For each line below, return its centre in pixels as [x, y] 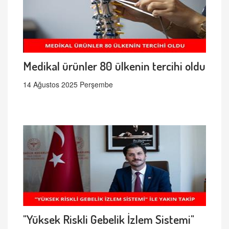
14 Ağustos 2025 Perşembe [68, 85]
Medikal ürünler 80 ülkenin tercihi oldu [114, 66]
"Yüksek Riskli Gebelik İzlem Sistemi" [109, 219]
